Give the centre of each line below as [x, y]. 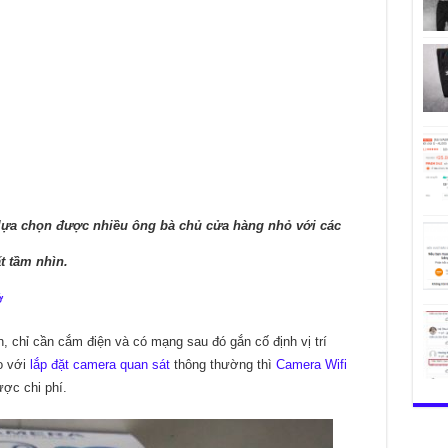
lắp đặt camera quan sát [99, 364]
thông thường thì [222, 364]
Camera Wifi [311, 364]
